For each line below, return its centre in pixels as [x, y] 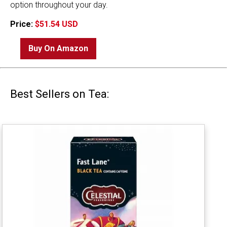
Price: [23, 24]
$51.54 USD [56, 24]
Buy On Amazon [58, 48]
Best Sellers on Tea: [60, 94]
